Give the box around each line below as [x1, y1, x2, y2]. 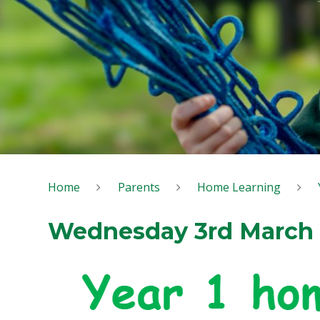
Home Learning [196, 179, 281, 195]
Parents [117, 179, 160, 195]
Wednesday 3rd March [48, 217, 314, 246]
